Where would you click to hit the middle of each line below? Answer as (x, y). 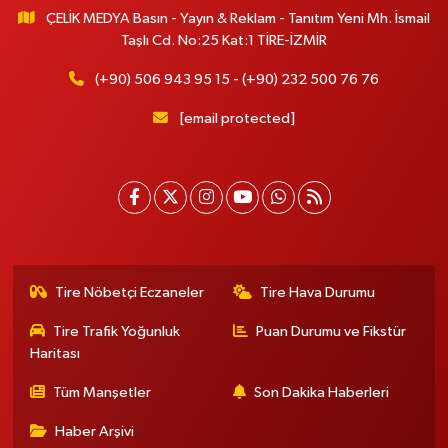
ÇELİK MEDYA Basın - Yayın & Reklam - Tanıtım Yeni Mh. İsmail (238, 19)
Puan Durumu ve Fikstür (331, 332)
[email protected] (237, 119)
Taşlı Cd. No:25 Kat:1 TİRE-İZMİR (224, 41)
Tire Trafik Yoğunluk (117, 332)
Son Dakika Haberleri (321, 393)
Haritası (54, 354)
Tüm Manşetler (102, 393)
